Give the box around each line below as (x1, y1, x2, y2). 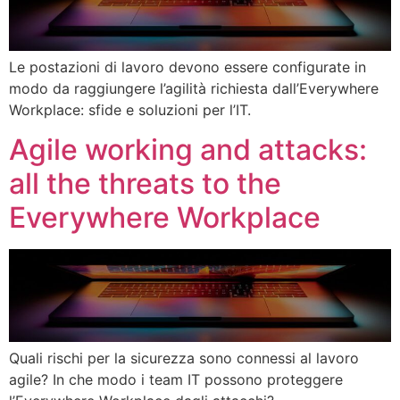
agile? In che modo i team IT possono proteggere (9, 371, 343, 389)
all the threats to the (9, 165, 281, 201)
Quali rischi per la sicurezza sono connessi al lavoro (9, 349, 359, 368)
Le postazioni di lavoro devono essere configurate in (9, 57, 366, 76)
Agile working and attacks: (9, 131, 367, 167)
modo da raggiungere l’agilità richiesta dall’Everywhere (9, 79, 379, 97)
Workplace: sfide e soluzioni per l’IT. (9, 100, 251, 119)
